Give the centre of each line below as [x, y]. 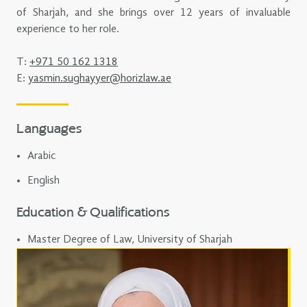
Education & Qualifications [93, 213]
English [44, 181]
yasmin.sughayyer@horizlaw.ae [100, 78]
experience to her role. [68, 29]
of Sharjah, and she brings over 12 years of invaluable [153, 13]
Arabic [42, 156]
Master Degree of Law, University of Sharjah [130, 240]
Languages [49, 129]
